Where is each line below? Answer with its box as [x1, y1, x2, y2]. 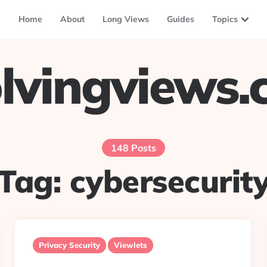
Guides [166, 14, 194, 24]
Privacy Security [39, 240, 100, 250]
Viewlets [114, 240, 147, 250]
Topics [212, 14, 238, 24]
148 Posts [111, 142, 156, 154]
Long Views [102, 14, 149, 24]
